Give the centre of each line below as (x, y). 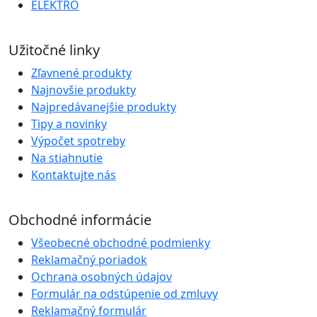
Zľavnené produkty (81, 73)
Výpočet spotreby (78, 140)
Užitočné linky (54, 50)
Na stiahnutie (67, 157)
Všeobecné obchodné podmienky (121, 242)
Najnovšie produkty (83, 90)
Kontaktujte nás (74, 174)
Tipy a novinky (69, 123)
